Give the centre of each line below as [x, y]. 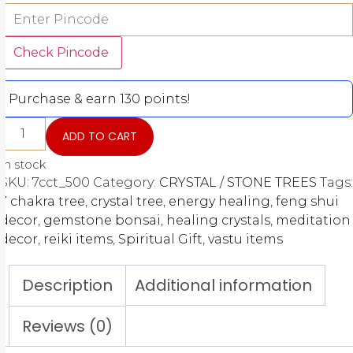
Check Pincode [61, 52]
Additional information [223, 286]
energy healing [219, 202]
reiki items [78, 240]
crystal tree [127, 202]
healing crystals [218, 221]
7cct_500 [61, 183]
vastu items [245, 240]
